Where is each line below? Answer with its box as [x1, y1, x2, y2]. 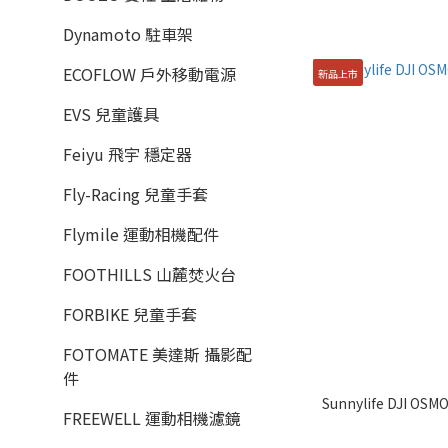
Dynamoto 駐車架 [63, 22, 193, 46]
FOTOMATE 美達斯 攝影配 [63, 342, 252, 366]
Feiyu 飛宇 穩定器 [63, 142, 192, 166]
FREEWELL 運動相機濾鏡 [63, 406, 241, 430]
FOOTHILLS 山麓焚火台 [63, 262, 236, 286]
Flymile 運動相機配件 [63, 222, 219, 246]
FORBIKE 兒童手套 [63, 302, 197, 326]
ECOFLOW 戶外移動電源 [63, 62, 236, 86]
